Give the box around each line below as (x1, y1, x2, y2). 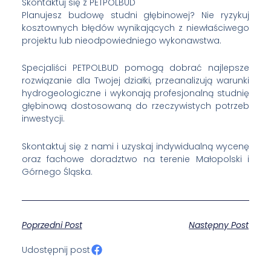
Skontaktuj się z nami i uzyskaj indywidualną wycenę (21, 140, 250, 152)
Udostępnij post (21, 243, 90, 256)
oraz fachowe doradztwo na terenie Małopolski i (21, 152, 250, 165)
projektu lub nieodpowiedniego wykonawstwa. (21, 34, 221, 47)
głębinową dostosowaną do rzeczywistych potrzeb (21, 100, 250, 113)
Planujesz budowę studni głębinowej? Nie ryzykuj (21, 8, 250, 21)
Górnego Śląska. (21, 165, 93, 178)
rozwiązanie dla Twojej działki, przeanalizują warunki (21, 74, 250, 87)
